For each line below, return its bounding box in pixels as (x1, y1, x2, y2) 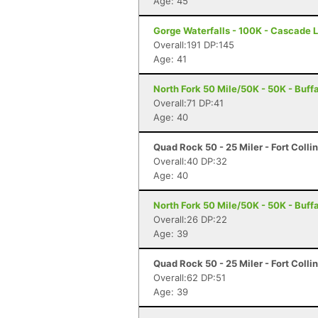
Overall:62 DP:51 (153, 272, 226, 283)
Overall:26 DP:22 (153, 214, 227, 225)
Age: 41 (153, 53, 187, 65)
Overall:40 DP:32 (153, 155, 227, 167)
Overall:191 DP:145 (153, 39, 234, 50)
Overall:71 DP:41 (153, 97, 224, 109)
